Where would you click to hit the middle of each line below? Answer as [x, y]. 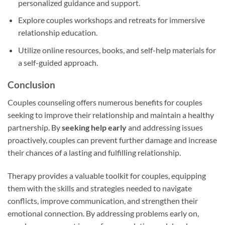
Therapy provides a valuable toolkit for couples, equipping [107, 175]
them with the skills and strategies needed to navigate [100, 188]
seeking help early [94, 128]
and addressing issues [165, 128]
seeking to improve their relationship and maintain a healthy [111, 115]
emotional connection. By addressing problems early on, [103, 213]
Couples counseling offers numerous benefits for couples [105, 102]
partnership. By [35, 128]
